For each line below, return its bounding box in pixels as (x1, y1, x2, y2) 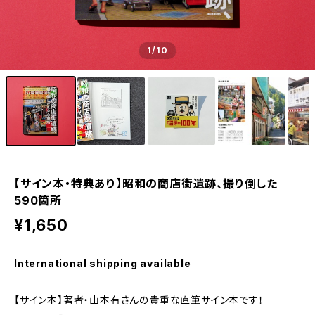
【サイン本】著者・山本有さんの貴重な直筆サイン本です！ (14, 294, 264, 306)
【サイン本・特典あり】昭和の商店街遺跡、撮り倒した (14, 176, 278, 191)
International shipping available (14, 257, 191, 269)
